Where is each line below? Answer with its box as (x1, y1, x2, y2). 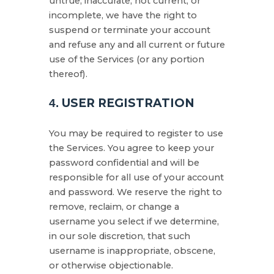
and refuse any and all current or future (49, 39, 225, 50)
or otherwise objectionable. (49, 260, 173, 271)
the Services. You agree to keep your (49, 143, 214, 154)
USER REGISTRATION (62, 96, 194, 110)
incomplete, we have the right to (49, 10, 197, 21)
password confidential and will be (49, 157, 199, 168)
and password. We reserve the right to (49, 187, 222, 198)
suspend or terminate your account (49, 24, 210, 35)
